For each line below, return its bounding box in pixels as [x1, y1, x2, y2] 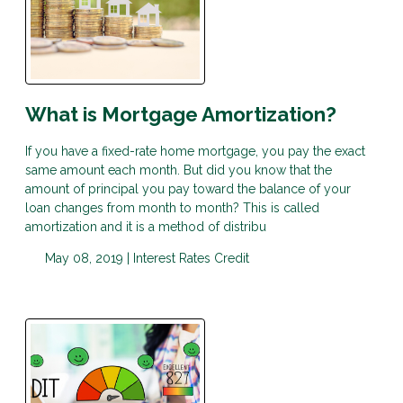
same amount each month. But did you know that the [25, 163, 332, 178]
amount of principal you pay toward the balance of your [25, 182, 351, 197]
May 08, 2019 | [40, 251, 133, 266]
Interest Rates [132, 251, 214, 266]
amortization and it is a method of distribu [25, 219, 266, 235]
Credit [213, 251, 249, 266]
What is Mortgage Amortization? [25, 103, 336, 127]
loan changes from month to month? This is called [25, 201, 319, 216]
